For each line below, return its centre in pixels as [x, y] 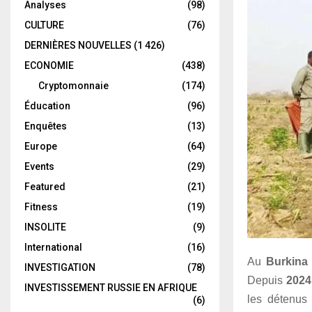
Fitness [41, 207]
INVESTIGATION [60, 267]
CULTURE [44, 25]
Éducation [47, 106]
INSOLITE [45, 227]
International [53, 247]
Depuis [267, 280]
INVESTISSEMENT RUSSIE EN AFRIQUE [111, 288]
